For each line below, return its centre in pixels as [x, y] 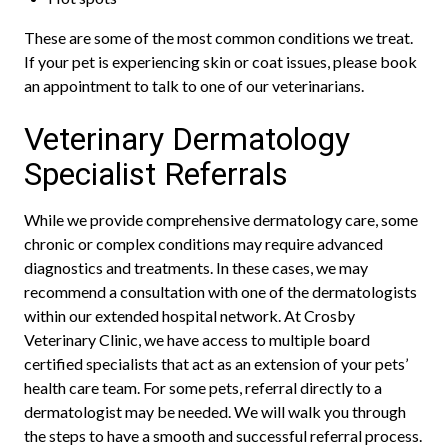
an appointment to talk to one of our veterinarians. [194, 85]
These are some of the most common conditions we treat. [218, 37]
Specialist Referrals [156, 174]
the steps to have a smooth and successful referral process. [223, 435]
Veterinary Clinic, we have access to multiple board [197, 339]
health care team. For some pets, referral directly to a [203, 387]
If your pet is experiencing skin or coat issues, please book [220, 61]
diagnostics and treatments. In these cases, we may [196, 267]
